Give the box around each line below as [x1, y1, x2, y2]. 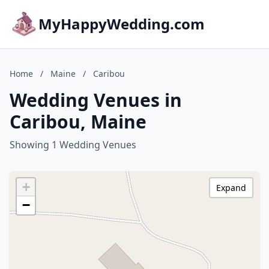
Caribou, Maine [10, 109, 147, 134]
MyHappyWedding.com [38, 14, 205, 34]
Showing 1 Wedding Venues [10, 138, 136, 151]
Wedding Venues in [10, 88, 182, 112]
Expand [216, 182, 246, 193]
